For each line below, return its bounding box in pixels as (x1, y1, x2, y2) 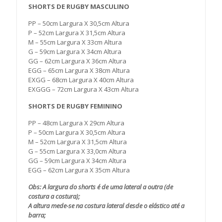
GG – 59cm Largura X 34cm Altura (28, 156, 127, 166)
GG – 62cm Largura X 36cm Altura (28, 56, 127, 66)
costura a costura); (28, 192, 80, 201)
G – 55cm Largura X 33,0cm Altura (28, 147, 127, 156)
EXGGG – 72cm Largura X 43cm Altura (28, 85, 139, 94)
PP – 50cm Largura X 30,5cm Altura (28, 19, 130, 28)
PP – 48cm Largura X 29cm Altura (28, 118, 125, 128)
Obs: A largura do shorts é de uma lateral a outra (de (28, 182, 173, 192)
